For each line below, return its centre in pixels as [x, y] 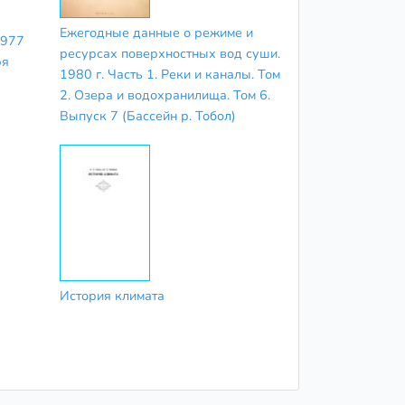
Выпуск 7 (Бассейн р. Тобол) [147, 116]
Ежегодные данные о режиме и [156, 33]
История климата [112, 295]
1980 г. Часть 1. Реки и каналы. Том [170, 75]
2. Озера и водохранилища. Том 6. [165, 95]
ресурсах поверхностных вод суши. [170, 54]
